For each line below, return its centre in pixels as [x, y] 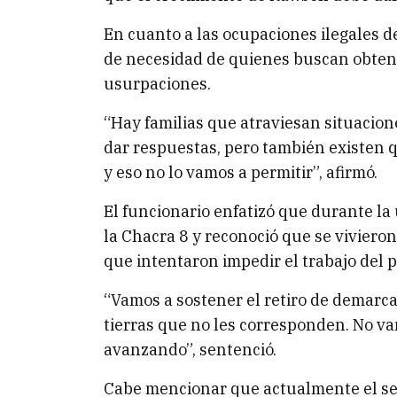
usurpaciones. [157, 84]
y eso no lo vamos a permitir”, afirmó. [241, 172]
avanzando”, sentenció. [190, 350]
